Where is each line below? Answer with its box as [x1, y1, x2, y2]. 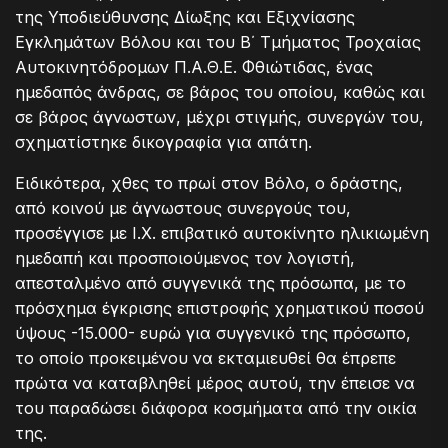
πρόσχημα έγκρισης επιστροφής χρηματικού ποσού [15, 298, 424, 319]
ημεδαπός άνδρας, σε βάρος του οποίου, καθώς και [15, 82, 425, 103]
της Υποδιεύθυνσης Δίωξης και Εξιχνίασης [15, 7, 355, 28]
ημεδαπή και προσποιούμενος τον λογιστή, [15, 248, 355, 269]
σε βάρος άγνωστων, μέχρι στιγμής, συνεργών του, [15, 107, 424, 128]
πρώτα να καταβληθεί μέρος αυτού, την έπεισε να [15, 373, 415, 394]
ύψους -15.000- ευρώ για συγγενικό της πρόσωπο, [15, 323, 411, 344]
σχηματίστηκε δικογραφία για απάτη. [15, 132, 312, 153]
